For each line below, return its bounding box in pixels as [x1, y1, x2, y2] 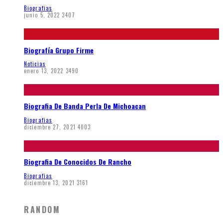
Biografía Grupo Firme [24, 44, 94, 55]
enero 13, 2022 [24, 67, 64, 75]
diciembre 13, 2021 [24, 178, 75, 187]
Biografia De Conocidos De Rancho [24, 156, 131, 167]
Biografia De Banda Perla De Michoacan [24, 101, 146, 111]
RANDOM [24, 204, 61, 216]
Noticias [24, 60, 46, 68]
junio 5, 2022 [24, 11, 60, 19]
